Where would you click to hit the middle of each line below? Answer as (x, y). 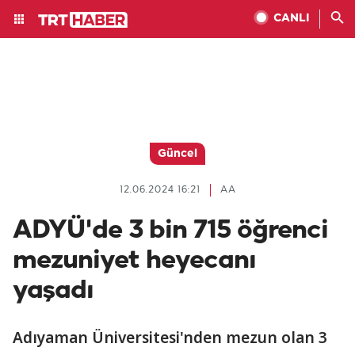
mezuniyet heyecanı (134, 261)
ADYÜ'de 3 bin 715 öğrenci (170, 231)
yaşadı (53, 291)
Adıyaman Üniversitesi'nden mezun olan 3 (170, 338)
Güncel (177, 154)
